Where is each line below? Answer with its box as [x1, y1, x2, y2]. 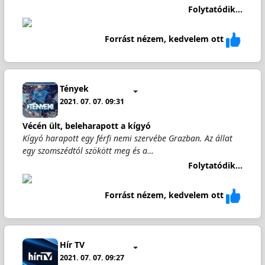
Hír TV [60, 238, 85, 250]
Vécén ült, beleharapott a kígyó [22, 120, 151, 131]
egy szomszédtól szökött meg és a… [22, 145, 154, 156]
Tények [60, 82, 89, 94]
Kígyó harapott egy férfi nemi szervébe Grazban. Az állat [22, 132, 232, 144]
